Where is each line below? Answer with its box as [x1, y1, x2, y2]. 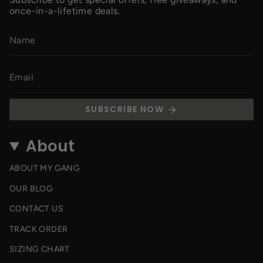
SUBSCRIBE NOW [85, 103, 164, 116]
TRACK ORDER [9, 224, 68, 234]
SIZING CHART [9, 244, 70, 255]
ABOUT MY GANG [9, 163, 80, 174]
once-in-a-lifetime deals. [9, 5, 120, 16]
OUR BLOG [9, 183, 53, 194]
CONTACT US [9, 204, 63, 214]
